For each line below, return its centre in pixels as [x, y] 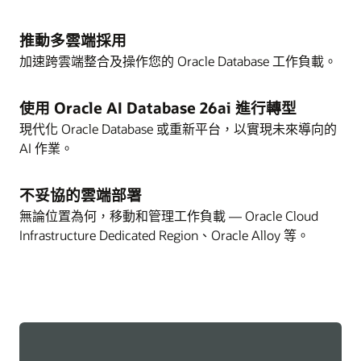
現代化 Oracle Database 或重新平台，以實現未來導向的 [178, 129]
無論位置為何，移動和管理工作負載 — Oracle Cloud [169, 216]
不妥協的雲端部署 [81, 195]
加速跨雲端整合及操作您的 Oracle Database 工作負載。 [178, 61]
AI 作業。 [46, 148]
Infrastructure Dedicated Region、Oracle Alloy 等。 [164, 235]
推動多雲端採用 [73, 40]
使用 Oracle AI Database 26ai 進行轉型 [158, 108]
